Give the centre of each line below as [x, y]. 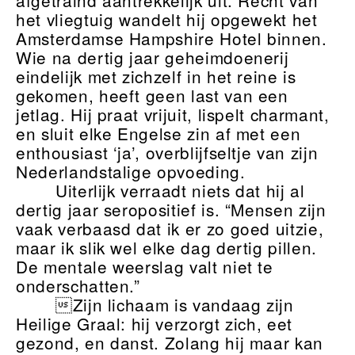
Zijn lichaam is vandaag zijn [174, 305]
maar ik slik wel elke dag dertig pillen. [166, 248]
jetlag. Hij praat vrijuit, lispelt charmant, [173, 115]
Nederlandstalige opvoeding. [131, 172]
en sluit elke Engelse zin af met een [158, 134]
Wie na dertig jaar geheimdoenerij [153, 57]
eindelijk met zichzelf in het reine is [156, 76]
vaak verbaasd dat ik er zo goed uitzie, [170, 229]
